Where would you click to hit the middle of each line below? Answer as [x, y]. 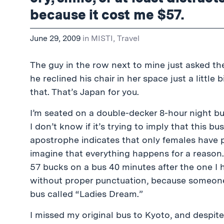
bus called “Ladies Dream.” [86, 194]
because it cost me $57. [107, 14]
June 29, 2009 [55, 38]
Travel [128, 38]
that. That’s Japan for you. [84, 92]
